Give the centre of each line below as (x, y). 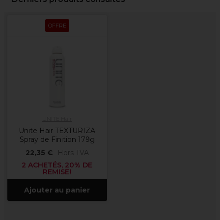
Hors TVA (73, 153)
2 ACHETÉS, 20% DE (57, 165)
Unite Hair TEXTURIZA (57, 131)
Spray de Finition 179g (57, 139)
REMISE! (57, 172)
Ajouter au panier (57, 190)
